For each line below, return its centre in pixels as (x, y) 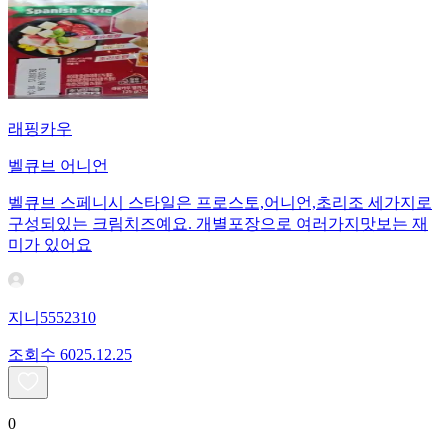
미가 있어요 (50, 245)
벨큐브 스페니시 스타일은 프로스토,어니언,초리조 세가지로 (220, 203)
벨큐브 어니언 (58, 166)
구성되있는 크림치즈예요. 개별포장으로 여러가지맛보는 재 (218, 224)
